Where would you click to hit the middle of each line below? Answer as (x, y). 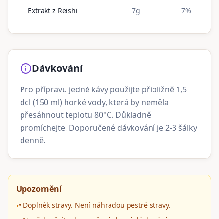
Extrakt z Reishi (53, 11)
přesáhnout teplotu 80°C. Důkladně (86, 115)
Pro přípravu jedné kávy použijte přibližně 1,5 (103, 89)
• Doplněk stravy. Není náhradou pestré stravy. (95, 205)
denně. (33, 140)
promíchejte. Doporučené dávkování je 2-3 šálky (109, 128)
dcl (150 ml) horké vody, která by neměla (94, 102)
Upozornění (39, 189)
